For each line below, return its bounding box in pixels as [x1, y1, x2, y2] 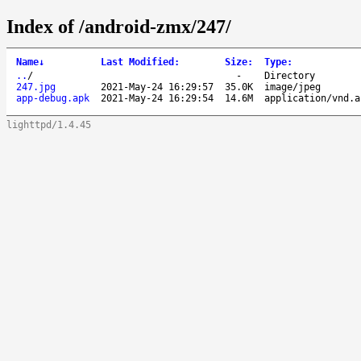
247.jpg [16, 81, 56, 93]
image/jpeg [264, 81, 321, 93]
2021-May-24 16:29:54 [101, 92, 214, 104]
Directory [264, 69, 315, 81]
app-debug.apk [16, 92, 89, 104]
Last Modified [101, 56, 174, 68]
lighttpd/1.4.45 [6, 118, 91, 131]
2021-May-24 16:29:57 [101, 81, 214, 93]
